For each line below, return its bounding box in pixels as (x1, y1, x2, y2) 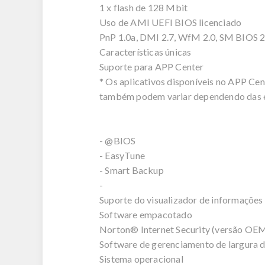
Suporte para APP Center (99, 61, 204, 73)
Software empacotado (99, 209, 192, 221)
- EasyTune (99, 150, 145, 161)
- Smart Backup (99, 164, 164, 176)
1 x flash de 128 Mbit (99, 2, 188, 14)
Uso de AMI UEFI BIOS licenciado (99, 17, 242, 28)
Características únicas (99, 46, 192, 58)
